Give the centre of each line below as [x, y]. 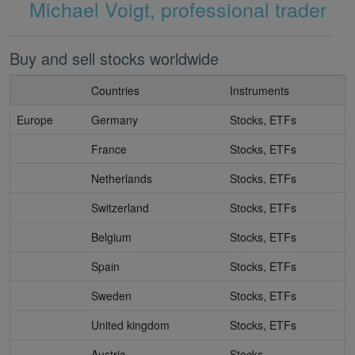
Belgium [111, 237]
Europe [35, 120]
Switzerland [120, 208]
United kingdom [130, 325]
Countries [115, 91]
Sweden [111, 296]
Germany [115, 120]
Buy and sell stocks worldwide [114, 59]
